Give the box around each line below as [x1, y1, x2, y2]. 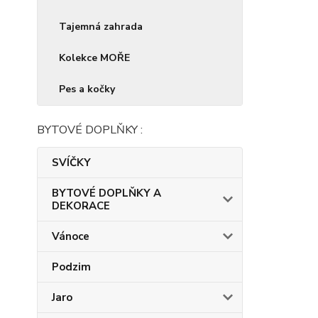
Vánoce [52, 229, 89, 243]
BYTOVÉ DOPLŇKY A [52, 186, 161, 200]
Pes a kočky [59, 82, 115, 96]
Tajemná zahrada [59, 20, 143, 33]
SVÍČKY [52, 155, 91, 170]
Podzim [52, 260, 91, 274]
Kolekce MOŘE [59, 51, 130, 65]
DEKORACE [52, 199, 110, 213]
